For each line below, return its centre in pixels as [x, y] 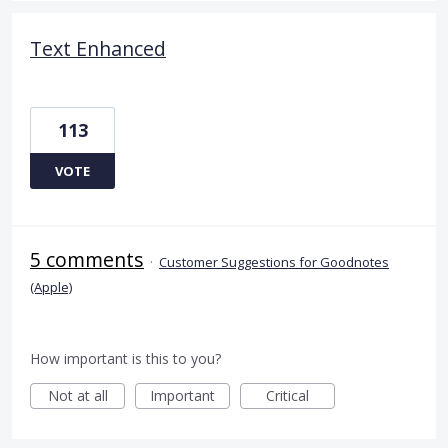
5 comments [87, 260]
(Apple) [51, 287]
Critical [287, 396]
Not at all [77, 396]
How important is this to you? [125, 359]
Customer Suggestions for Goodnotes [274, 262]
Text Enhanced [98, 49]
